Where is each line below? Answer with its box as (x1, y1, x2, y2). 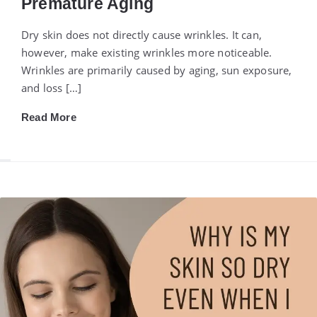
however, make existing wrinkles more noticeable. (21, 45, 272, 60)
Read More (21, 111, 76, 124)
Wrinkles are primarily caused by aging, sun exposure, (21, 63, 292, 78)
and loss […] (21, 81, 82, 96)
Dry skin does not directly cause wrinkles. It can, (21, 28, 263, 42)
